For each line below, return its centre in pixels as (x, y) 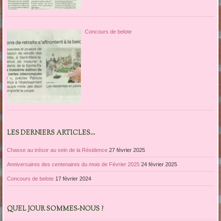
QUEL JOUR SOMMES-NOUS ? (55, 209)
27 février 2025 (127, 150)
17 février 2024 (73, 178)
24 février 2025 (159, 164)
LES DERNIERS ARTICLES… (51, 133)
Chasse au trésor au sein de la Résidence (57, 150)
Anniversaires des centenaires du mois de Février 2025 (73, 164)
